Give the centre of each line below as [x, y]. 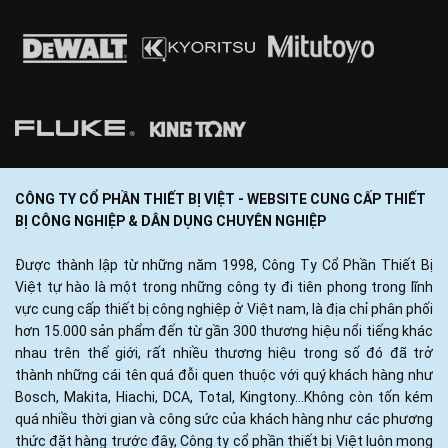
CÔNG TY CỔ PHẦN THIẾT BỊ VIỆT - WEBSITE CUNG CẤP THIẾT [220, 198]
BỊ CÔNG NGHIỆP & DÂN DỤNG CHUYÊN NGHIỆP [170, 220]
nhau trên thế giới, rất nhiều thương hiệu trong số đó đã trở [224, 352]
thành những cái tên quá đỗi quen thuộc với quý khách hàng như [224, 374]
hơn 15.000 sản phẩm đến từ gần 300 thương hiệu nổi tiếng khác [224, 330]
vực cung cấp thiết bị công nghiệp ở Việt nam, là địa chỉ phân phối [224, 308]
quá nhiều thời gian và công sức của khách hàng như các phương [224, 418]
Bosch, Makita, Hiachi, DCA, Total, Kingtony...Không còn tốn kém [224, 396]
